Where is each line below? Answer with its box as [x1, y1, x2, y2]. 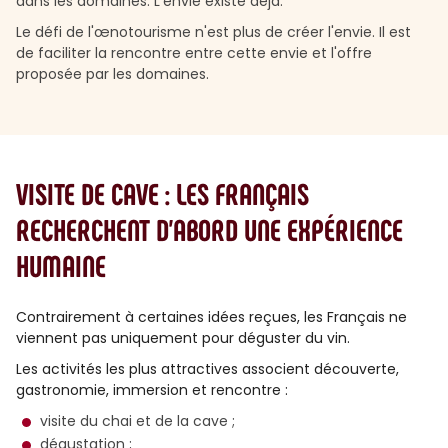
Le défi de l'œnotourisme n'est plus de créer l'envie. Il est [16, 22, 411, 42]
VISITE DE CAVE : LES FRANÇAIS [16, 175, 309, 211]
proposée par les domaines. [16, 64, 209, 84]
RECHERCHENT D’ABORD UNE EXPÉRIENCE [16, 211, 403, 247]
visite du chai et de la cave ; [40, 411, 235, 431]
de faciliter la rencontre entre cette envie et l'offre [16, 43, 372, 63]
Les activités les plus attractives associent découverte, [16, 359, 399, 379]
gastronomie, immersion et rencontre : [16, 380, 288, 400]
